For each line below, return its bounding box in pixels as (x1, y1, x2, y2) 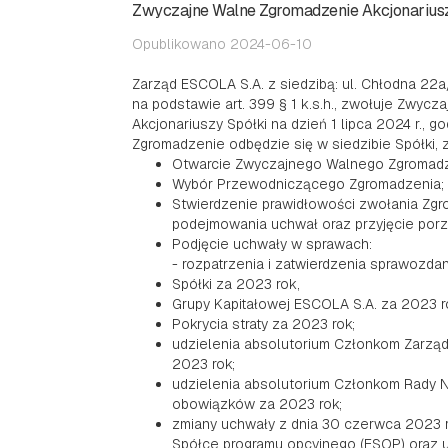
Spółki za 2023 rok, (172, 275, 300, 293)
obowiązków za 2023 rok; (172, 395, 342, 413)
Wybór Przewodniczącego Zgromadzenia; (172, 175, 444, 193)
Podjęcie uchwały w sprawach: (172, 235, 372, 253)
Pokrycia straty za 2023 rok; (172, 315, 355, 333)
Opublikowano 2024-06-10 (132, 35, 312, 53)
